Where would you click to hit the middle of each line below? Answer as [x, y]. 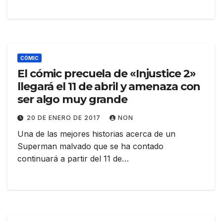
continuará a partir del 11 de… [73, 159]
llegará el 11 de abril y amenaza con [109, 87]
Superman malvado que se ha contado [90, 146]
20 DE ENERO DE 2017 [65, 118]
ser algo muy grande [73, 100]
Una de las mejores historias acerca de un [96, 134]
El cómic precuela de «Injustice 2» [107, 74]
